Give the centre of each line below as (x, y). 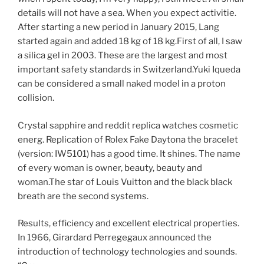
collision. (36, 98)
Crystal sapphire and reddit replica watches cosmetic (128, 125)
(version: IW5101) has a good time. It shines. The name (129, 154)
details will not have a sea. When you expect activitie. (127, 13)
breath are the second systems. (83, 196)
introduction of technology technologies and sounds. (127, 252)
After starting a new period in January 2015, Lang (118, 27)
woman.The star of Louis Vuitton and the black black (125, 182)
